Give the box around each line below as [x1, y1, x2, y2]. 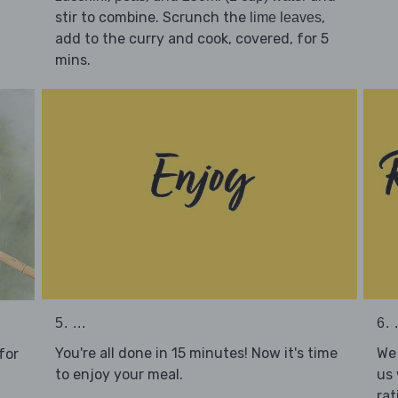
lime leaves [249, 10, 322, 26]
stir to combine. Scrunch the [54, 9, 250, 27]
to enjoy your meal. [54, 366, 183, 384]
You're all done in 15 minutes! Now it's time [54, 345, 338, 362]
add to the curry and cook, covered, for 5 [54, 30, 329, 48]
